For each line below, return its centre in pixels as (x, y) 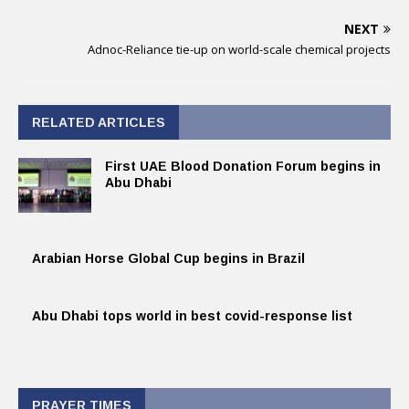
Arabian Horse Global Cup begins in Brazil (168, 259)
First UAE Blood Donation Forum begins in (243, 166)
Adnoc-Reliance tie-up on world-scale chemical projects (239, 49)
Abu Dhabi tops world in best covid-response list (192, 316)
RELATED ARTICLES (99, 122)
